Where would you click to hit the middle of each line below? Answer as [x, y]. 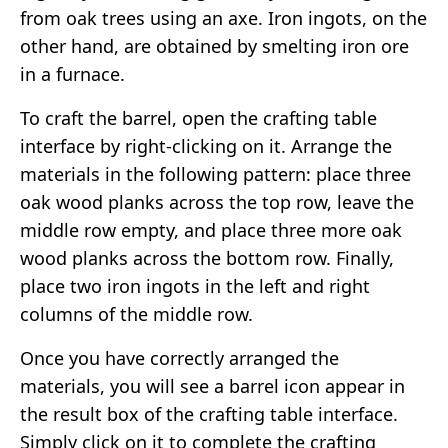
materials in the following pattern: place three [215, 173]
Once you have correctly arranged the [179, 357]
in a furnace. [72, 73]
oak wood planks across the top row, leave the [217, 201]
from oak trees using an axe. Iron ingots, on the [223, 17]
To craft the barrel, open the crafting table [198, 117]
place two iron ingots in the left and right [195, 285]
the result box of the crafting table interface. [209, 413]
